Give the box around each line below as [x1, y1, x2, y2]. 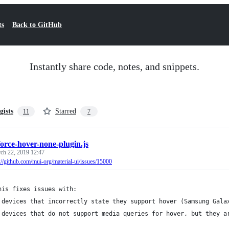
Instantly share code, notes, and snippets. [30, 61, 199, 72]
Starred [55, 107, 76, 115]
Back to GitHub [12, 21, 62, 29]
